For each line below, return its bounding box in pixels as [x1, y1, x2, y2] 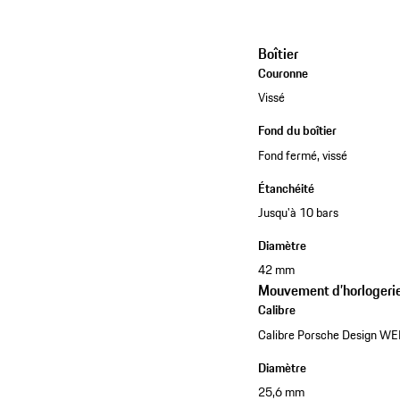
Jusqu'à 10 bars [258, 202, 339, 222]
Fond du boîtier [258, 121, 337, 141]
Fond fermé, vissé [258, 145, 348, 165]
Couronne [258, 62, 309, 83]
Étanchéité [258, 178, 315, 198]
